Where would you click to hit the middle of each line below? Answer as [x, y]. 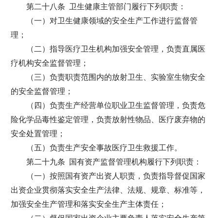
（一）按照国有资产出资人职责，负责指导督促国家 [116, 176]
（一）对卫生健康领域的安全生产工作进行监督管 [112, 21]
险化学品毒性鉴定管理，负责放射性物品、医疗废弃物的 [108, 119]
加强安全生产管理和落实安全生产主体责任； [89, 204]
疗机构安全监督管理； [50, 63]
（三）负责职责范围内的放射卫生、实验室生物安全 [116, 77]
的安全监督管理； [42, 91]
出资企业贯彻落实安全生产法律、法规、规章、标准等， [108, 190]
